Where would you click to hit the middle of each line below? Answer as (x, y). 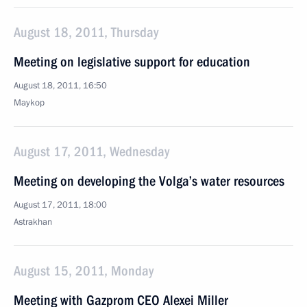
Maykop (29, 103)
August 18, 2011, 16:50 (60, 86)
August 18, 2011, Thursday (86, 32)
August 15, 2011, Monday (84, 271)
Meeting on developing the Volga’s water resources (149, 181)
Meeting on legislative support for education (132, 62)
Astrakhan (33, 222)
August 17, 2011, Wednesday (91, 151)
